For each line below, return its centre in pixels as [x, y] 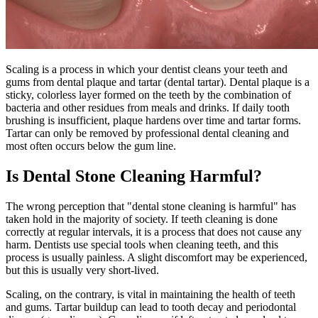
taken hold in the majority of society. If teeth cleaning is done [142, 219]
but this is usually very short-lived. [82, 270]
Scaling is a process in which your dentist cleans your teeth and [147, 70]
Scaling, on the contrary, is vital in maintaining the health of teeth [150, 295]
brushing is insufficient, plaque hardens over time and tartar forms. [153, 121]
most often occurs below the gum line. [91, 146]
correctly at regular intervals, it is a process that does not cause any [154, 232]
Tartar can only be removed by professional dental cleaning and [147, 133]
